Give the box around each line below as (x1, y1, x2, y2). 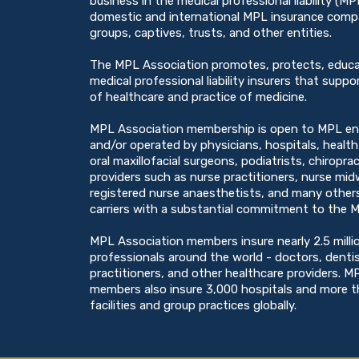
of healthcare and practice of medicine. (90, 89, 307, 104)
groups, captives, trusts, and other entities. (90, 25, 332, 40)
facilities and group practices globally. (90, 297, 296, 313)
